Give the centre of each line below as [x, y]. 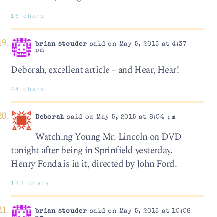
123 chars [31, 183]
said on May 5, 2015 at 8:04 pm [120, 118]
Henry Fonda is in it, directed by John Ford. [94, 164]
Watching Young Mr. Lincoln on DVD [108, 137]
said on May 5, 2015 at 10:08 [139, 212]
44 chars [28, 89]
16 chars [28, 16]
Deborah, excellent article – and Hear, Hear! [95, 70]
